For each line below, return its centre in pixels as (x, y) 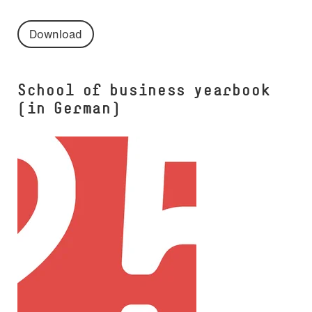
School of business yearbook (144, 90)
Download (56, 34)
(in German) (69, 108)
